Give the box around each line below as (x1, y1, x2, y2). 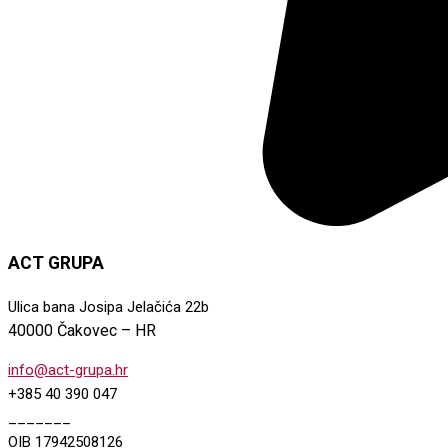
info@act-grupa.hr (8, 360, 128, 379)
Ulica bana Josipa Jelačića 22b (8, 297, 209, 316)
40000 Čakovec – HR (8, 320, 156, 340)
